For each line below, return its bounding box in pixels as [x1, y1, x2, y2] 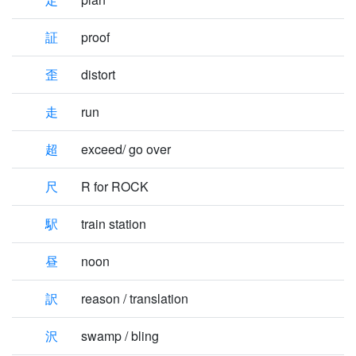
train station [81, 215, 146, 233]
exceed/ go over [81, 140, 171, 158]
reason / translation [81, 289, 188, 308]
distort [81, 65, 115, 83]
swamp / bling [81, 327, 159, 345]
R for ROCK [81, 177, 149, 195]
